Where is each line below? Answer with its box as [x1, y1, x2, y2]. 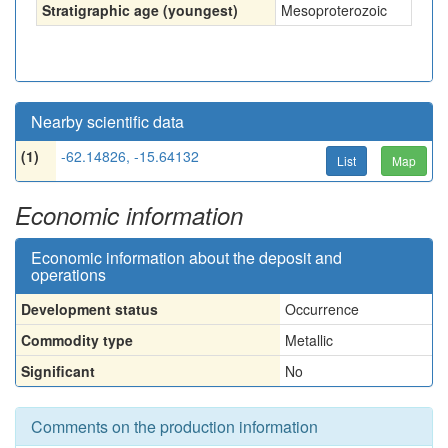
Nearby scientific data [31, 110, 184, 133]
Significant [21, 361, 95, 381]
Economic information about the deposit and [31, 246, 342, 269]
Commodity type [21, 330, 133, 350]
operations [31, 263, 106, 286]
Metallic [285, 330, 333, 350]
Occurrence [285, 299, 359, 319]
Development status [21, 299, 158, 319]
